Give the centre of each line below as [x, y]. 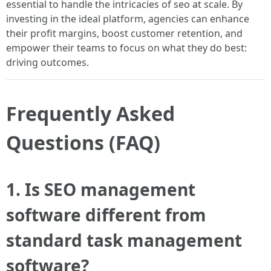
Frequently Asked [90, 113]
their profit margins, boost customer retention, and [124, 33]
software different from [106, 215]
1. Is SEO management [101, 189]
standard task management [124, 240]
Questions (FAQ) [83, 142]
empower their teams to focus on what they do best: [126, 48]
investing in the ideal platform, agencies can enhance [128, 19]
